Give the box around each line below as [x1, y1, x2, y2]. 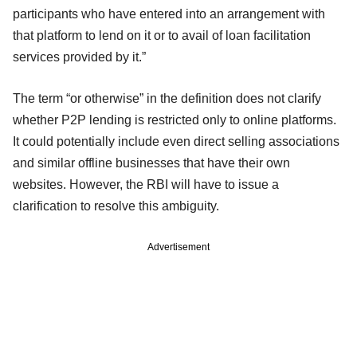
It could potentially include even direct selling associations [13, 134, 339, 148]
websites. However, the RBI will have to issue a [13, 177, 279, 191]
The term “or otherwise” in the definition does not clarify [13, 91, 321, 105]
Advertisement [147, 241, 210, 253]
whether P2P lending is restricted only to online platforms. [13, 112, 336, 127]
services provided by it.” [13, 49, 146, 64]
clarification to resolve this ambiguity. [13, 198, 219, 213]
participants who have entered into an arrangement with [13, 6, 325, 21]
